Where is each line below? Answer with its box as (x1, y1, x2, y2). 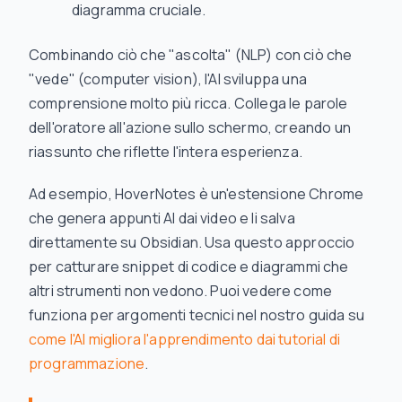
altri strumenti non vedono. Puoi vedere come (29, 281, 333, 301)
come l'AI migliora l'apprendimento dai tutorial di (29, 329, 341, 349)
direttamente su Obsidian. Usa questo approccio (29, 232, 355, 252)
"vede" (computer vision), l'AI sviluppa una (29, 69, 307, 89)
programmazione (29, 354, 145, 373)
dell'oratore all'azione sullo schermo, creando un (29, 118, 351, 137)
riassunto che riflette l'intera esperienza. (29, 142, 302, 162)
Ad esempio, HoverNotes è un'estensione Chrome (29, 184, 364, 204)
